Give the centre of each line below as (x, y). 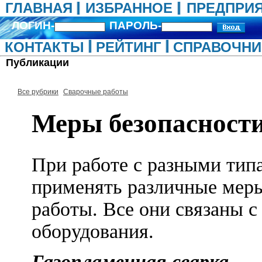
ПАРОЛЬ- (135, 25)
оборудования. (92, 231)
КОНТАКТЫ (44, 47)
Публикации (37, 63)
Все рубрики (38, 92)
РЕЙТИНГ (129, 47)
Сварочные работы (96, 92)
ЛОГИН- (33, 25)
